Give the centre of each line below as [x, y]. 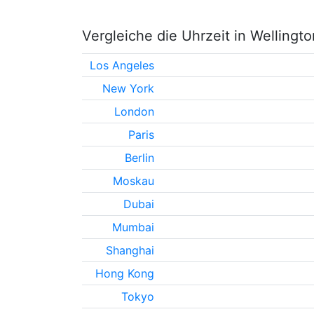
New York [129, 88]
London [135, 111]
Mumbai [134, 227]
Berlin [140, 158]
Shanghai [130, 250]
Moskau [134, 181]
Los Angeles [122, 65]
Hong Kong [125, 273]
